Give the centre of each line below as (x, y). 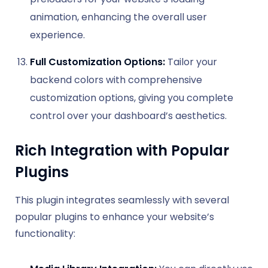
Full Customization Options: (98, 62)
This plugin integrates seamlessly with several (122, 200)
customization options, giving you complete (132, 98)
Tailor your (191, 62)
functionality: (45, 233)
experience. (57, 35)
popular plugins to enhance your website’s (115, 217)
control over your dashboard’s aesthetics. (128, 115)
